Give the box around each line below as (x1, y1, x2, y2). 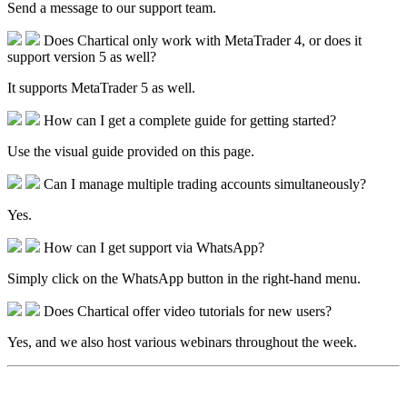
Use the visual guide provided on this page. (7, 143, 254, 159)
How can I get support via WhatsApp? (44, 239, 264, 255)
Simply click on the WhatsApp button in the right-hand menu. (7, 270, 361, 286)
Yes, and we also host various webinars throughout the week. (7, 333, 357, 350)
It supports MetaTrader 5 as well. (7, 79, 195, 95)
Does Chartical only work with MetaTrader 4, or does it (44, 32, 362, 48)
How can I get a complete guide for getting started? (44, 112, 336, 128)
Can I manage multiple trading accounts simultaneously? (44, 175, 366, 192)
